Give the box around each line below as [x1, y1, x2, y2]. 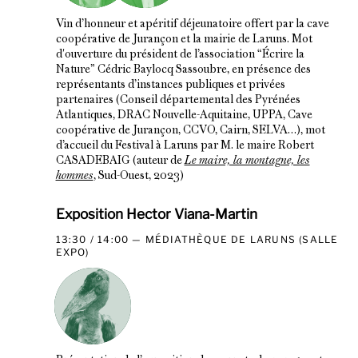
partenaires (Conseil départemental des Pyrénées [55, 95, 300, 106]
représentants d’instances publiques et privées [55, 80, 285, 91]
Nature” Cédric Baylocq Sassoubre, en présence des [55, 65, 311, 76]
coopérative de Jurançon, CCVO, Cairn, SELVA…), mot [55, 125, 325, 137]
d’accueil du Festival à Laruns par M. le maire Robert [55, 141, 314, 152]
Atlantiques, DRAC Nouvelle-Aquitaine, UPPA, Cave [55, 110, 312, 121]
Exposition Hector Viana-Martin [55, 205, 257, 223]
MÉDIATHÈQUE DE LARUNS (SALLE [145, 233, 339, 246]
